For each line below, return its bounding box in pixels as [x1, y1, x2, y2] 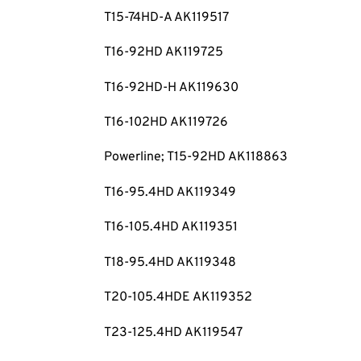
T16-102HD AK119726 [103, 114, 228, 131]
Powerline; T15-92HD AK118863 [103, 149, 288, 166]
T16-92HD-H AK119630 [103, 79, 239, 96]
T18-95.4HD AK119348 [103, 254, 236, 271]
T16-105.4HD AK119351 [103, 219, 238, 236]
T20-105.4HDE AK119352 [103, 289, 252, 306]
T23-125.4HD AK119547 [103, 324, 243, 341]
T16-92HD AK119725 [103, 44, 223, 61]
